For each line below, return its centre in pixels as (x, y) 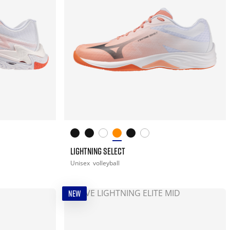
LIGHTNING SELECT (98, 151)
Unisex (81, 163)
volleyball (107, 163)
